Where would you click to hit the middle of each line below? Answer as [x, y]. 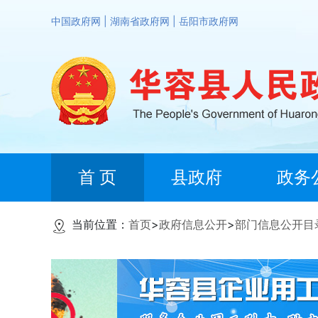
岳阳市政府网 [209, 21]
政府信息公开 [193, 224]
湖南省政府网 [141, 21]
